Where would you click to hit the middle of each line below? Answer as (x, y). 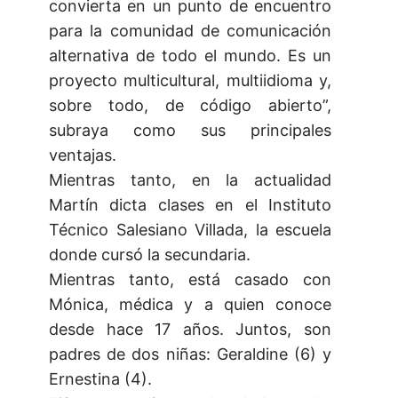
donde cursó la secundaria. (150, 255)
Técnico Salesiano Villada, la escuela (190, 230)
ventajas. (83, 155)
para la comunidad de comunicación (190, 31)
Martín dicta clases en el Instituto (190, 205)
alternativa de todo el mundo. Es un (190, 56)
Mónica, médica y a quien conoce (190, 305)
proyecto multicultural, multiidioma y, (190, 81)
